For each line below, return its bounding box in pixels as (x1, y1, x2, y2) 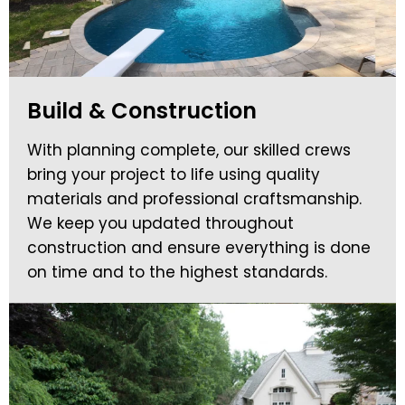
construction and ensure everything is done (27, 237, 371, 259)
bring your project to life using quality (27, 164, 320, 186)
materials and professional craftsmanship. (27, 188, 362, 211)
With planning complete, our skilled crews (27, 139, 351, 162)
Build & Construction (27, 96, 257, 127)
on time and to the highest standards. (27, 261, 327, 284)
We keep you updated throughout (27, 212, 294, 235)
